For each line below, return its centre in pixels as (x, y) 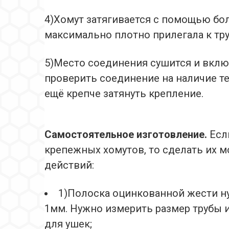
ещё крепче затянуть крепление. (124, 94)
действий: (69, 165)
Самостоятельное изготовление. (127, 135)
